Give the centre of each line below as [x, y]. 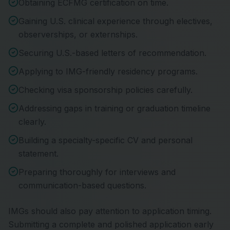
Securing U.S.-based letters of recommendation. [112, 53]
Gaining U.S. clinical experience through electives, [116, 21]
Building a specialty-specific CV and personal [106, 140]
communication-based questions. [82, 185]
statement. [39, 154]
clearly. [32, 122]
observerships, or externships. [78, 34]
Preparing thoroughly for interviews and [97, 172]
